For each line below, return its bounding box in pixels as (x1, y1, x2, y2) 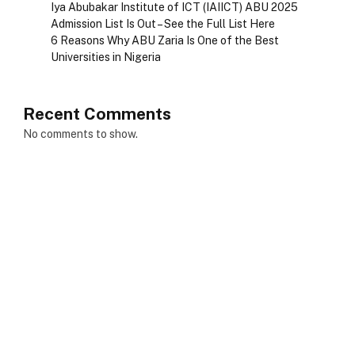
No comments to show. (23, 128, 138, 141)
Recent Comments (23, 104, 171, 124)
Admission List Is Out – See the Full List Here (51, 17, 275, 31)
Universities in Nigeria (51, 51, 161, 64)
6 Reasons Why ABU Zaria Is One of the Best (51, 34, 279, 48)
